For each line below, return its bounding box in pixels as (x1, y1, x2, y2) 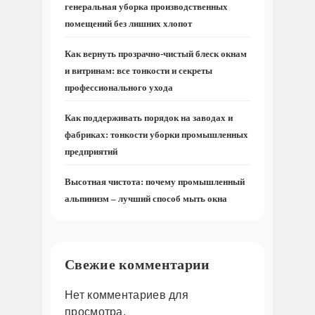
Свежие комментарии (65, 257, 210, 273)
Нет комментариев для (65, 289, 189, 302)
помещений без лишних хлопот (65, 18, 192, 30)
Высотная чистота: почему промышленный (65, 176, 245, 188)
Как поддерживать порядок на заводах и (65, 112, 233, 124)
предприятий (65, 146, 117, 157)
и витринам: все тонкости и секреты (65, 65, 212, 77)
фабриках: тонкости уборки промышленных (65, 129, 248, 141)
